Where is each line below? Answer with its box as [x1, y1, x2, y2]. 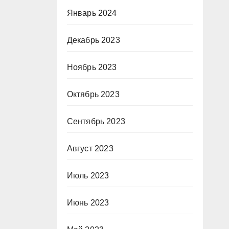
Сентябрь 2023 [66, 117, 126, 126]
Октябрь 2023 [66, 90, 120, 99]
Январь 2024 [66, 9, 117, 17]
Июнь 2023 [66, 198, 109, 207]
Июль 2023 [66, 171, 109, 180]
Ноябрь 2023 [66, 63, 117, 72]
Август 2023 [66, 144, 113, 153]
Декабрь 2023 [66, 36, 120, 44]
